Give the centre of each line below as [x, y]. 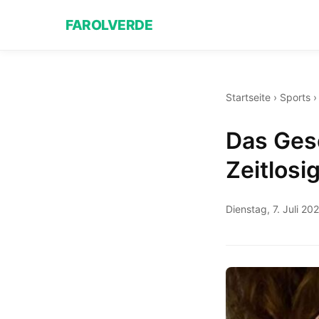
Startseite [248, 97]
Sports [295, 97]
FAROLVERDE [109, 25]
